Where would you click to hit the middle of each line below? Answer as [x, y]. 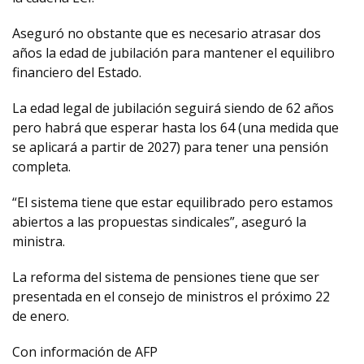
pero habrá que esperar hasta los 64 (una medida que [175, 128]
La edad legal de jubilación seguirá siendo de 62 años [173, 108]
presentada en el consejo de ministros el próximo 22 [171, 297]
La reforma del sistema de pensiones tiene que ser [166, 277]
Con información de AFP [85, 352]
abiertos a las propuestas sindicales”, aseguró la [159, 222]
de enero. [41, 316]
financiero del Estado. [77, 72]
